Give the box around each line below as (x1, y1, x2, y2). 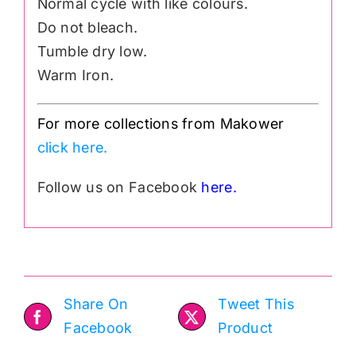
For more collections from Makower (37, 114, 284, 132)
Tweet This (218, 296, 294, 313)
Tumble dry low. (37, 43, 148, 60)
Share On (64, 296, 129, 313)
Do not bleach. (37, 19, 138, 36)
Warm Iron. (37, 67, 114, 83)
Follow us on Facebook (37, 178, 202, 195)
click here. (37, 138, 108, 156)
